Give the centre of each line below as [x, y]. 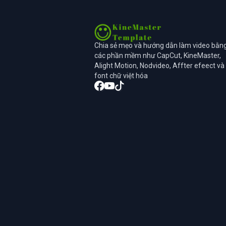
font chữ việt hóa [121, 75]
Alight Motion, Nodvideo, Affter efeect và [159, 65]
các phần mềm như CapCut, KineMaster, [158, 55]
